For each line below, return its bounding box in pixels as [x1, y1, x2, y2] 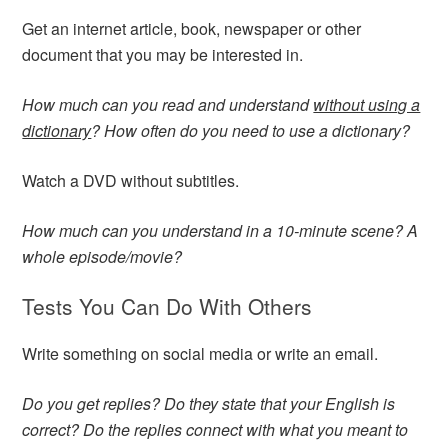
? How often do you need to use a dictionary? [91, 119, 411, 142]
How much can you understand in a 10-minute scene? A [22, 219, 419, 242]
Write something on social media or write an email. [22, 342, 379, 365]
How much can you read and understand [22, 93, 314, 116]
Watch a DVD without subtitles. [22, 169, 240, 192]
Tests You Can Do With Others [22, 291, 313, 321]
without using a [313, 93, 421, 116]
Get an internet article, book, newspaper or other [22, 17, 362, 40]
